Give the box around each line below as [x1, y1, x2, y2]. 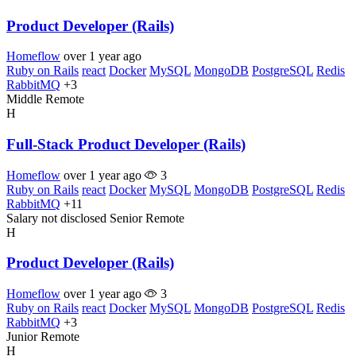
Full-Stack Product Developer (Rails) [6, 136, 246, 153]
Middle [6, 92, 42, 106]
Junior [6, 330, 37, 344]
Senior [110, 211, 142, 225]
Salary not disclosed [6, 211, 106, 225]
